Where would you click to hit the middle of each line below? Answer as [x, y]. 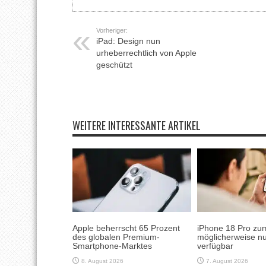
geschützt [114, 64]
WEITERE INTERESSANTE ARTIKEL [137, 125]
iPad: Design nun [128, 41]
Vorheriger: [112, 30]
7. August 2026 [227, 261]
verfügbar [215, 246]
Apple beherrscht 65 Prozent [126, 228]
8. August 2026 [102, 261]
